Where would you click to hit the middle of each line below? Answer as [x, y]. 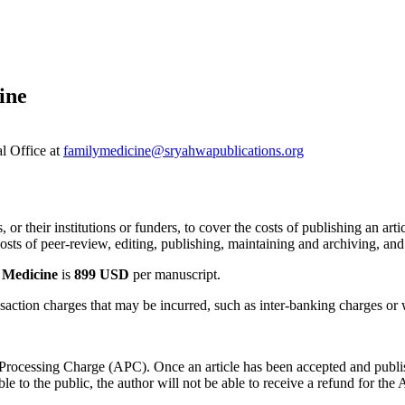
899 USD [102, 274]
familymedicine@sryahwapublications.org [184, 150]
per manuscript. [175, 274]
